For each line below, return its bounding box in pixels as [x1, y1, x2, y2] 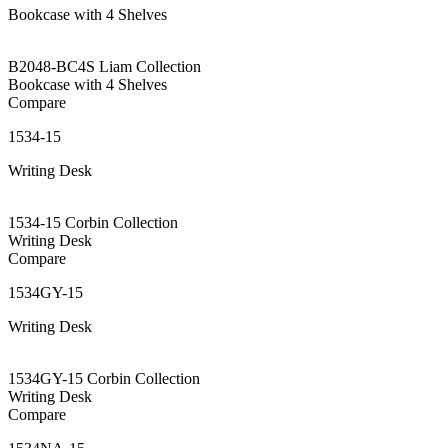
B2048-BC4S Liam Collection [8, 57, 201, 75]
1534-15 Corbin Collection [8, 213, 178, 231]
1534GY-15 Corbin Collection [8, 369, 200, 387]
